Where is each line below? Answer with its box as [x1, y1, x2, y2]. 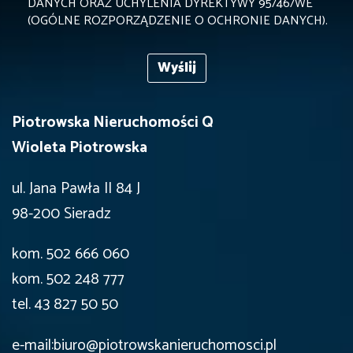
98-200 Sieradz [12, 200, 110, 227]
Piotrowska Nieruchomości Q [12, 110, 214, 136]
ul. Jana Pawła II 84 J [12, 175, 140, 202]
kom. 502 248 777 [12, 266, 124, 293]
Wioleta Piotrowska [12, 135, 147, 162]
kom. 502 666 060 [12, 241, 129, 268]
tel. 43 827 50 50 [12, 292, 118, 318]
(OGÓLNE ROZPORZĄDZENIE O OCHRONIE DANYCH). [28, 10, 328, 32]
